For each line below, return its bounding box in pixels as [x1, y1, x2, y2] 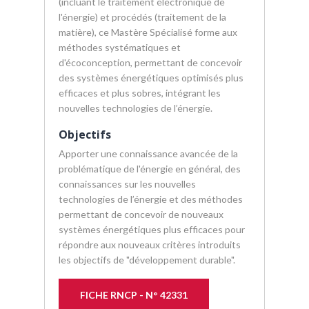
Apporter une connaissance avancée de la [59, 148, 238, 159]
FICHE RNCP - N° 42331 [80, 289, 188, 301]
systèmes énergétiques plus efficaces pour [59, 223, 245, 235]
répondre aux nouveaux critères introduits [59, 239, 241, 250]
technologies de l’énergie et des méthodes [59, 193, 243, 205]
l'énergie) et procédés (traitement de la [59, 11, 226, 23]
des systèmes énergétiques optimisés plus [59, 72, 243, 83]
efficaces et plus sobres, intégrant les [59, 87, 221, 99]
